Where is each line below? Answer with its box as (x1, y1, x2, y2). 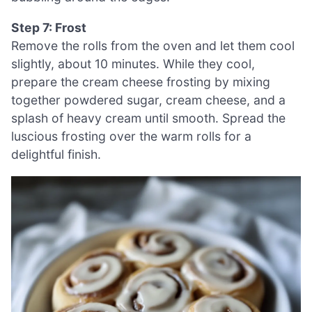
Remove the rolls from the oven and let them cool (11, 38, 295, 53)
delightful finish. (11, 146, 101, 162)
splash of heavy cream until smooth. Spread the (11, 110, 286, 125)
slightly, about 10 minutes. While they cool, (11, 56, 255, 71)
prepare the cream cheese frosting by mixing (11, 74, 270, 89)
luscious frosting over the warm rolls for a (11, 128, 251, 143)
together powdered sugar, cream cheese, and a (11, 92, 286, 107)
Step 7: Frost (11, 19, 86, 35)
